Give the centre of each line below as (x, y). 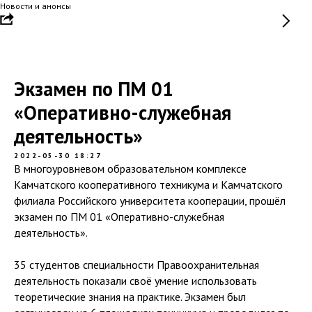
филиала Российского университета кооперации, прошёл (150, 201)
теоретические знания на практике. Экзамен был (130, 297)
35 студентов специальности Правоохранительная (136, 265)
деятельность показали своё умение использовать (135, 281)
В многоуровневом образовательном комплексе (130, 169)
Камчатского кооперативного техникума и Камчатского (148, 185)
